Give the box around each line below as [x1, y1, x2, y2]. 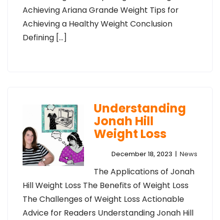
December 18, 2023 [111, 150, 172, 158]
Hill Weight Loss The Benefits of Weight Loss [23, 180, 189, 191]
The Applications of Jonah [93, 166, 194, 177]
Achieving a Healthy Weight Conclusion [23, 18, 172, 29]
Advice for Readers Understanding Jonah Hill [23, 207, 193, 219]
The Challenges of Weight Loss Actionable [23, 193, 184, 205]
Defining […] [23, 32, 67, 43]
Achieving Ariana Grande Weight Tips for [23, 4, 179, 16]
